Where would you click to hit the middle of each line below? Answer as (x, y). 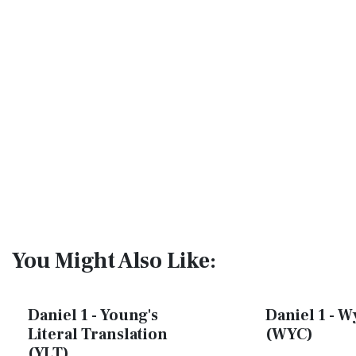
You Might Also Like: (114, 261)
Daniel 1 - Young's (93, 315)
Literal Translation (98, 335)
